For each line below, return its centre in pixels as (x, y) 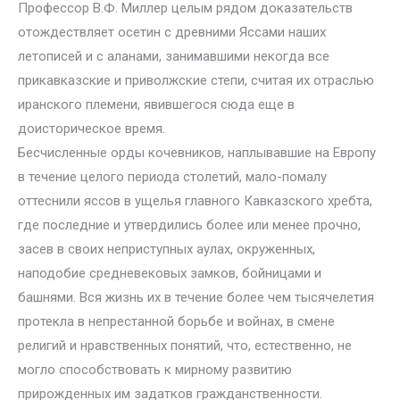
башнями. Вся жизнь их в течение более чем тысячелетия (196, 297)
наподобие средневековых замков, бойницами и (170, 273)
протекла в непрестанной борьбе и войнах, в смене (176, 321)
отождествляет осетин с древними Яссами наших (172, 32)
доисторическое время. (92, 129)
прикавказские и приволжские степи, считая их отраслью (196, 80)
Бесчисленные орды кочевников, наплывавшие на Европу (197, 153)
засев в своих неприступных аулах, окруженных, (167, 249)
